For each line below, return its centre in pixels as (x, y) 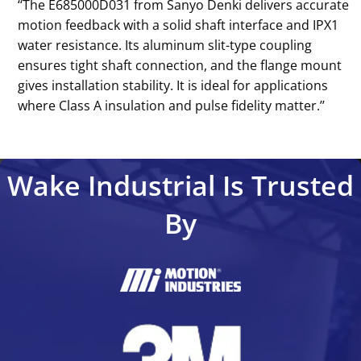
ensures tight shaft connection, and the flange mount (180, 65)
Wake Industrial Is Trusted (180, 185)
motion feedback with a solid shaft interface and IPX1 (178, 25)
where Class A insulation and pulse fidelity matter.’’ (172, 105)
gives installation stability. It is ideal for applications (173, 85)
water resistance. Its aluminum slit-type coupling (165, 45)
